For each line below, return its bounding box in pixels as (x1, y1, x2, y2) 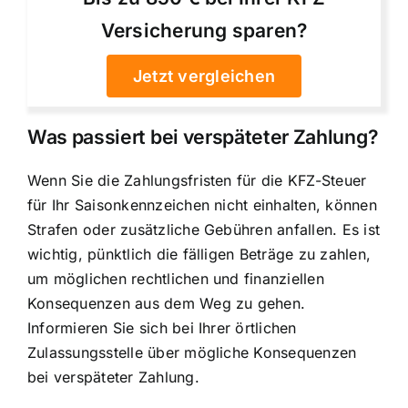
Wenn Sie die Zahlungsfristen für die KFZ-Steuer (27, 170, 367, 189)
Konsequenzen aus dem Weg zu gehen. (27, 293, 306, 312)
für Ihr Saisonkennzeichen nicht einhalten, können (27, 195, 377, 214)
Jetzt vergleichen (132, 66, 276, 87)
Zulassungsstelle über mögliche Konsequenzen (27, 342, 357, 362)
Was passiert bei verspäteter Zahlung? (27, 125, 379, 149)
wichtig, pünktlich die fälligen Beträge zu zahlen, (27, 244, 371, 263)
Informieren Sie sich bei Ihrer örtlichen (27, 318, 297, 337)
